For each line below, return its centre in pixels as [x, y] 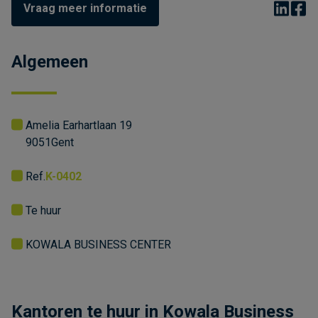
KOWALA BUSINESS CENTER [98, 244]
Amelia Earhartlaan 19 [79, 125]
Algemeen [50, 61]
